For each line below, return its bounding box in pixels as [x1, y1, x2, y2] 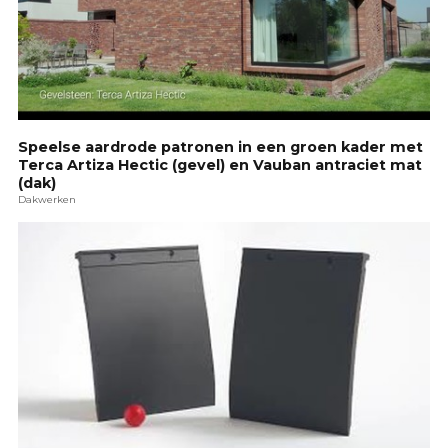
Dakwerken [18, 192, 76, 205]
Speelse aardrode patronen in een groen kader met [18, 137, 423, 156]
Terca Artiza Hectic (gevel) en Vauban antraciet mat [18, 155, 422, 174]
